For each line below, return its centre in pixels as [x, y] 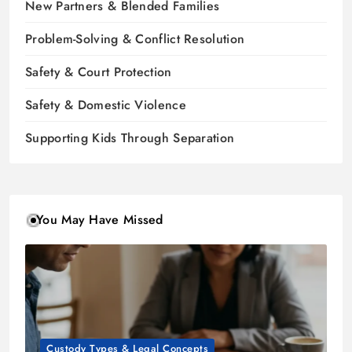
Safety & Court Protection [99, 72]
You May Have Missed [100, 220]
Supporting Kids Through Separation [130, 138]
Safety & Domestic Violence [106, 105]
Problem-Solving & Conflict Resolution [135, 39]
